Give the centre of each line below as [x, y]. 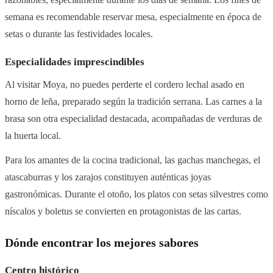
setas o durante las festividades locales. [79, 34]
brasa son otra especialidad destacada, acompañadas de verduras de [133, 119]
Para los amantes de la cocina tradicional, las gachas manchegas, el [133, 160]
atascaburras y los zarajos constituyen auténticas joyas [108, 177]
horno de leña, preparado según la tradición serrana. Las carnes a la [133, 102]
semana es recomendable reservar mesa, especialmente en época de [133, 17]
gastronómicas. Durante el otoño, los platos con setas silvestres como [136, 194]
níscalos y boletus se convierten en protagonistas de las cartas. [123, 211]
